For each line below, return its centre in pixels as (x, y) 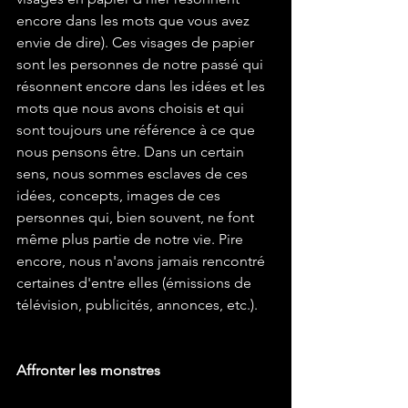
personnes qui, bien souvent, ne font (137, 217)
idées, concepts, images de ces (120, 195)
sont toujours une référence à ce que (138, 129)
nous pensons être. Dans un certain (132, 151)
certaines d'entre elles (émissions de (136, 282)
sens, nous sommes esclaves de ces (134, 173)
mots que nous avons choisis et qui (132, 107)
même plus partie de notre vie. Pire (132, 239)
